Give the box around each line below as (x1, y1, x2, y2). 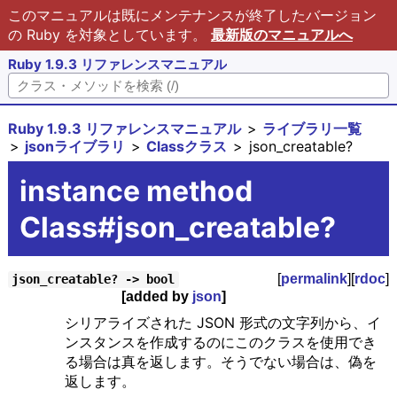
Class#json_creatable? (19, 209, 336, 245)
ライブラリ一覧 (262, 120, 362, 138)
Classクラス (146, 137, 228, 156)
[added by (121, 289, 192, 305)
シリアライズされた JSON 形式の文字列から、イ (64, 314, 381, 332)
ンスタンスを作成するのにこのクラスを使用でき (64, 333, 377, 352)
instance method (19, 173, 253, 208)
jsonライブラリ (25, 137, 126, 156)
